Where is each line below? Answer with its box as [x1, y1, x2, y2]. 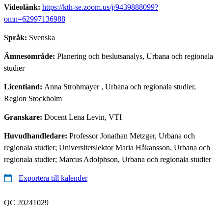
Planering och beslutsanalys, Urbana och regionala [57, 52, 213, 60]
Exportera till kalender [19, 173, 87, 182]
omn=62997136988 [4, 14, 65, 23]
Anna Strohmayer [44, 82, 99, 91]
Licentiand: [4, 82, 44, 91]
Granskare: [4, 112, 44, 121]
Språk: [4, 33, 29, 42]
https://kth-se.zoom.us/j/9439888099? [42, 2, 158, 11]
